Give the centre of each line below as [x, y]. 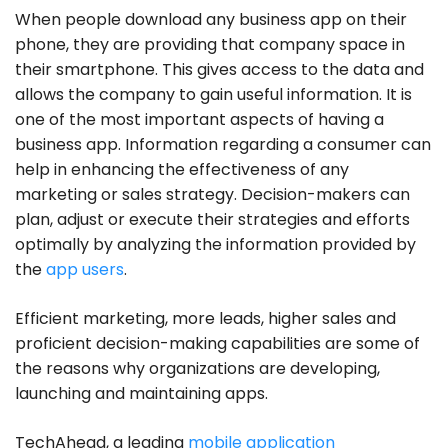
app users [85, 269]
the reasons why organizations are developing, [197, 368]
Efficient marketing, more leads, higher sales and [205, 318]
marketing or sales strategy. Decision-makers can [212, 194]
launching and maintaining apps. [141, 393]
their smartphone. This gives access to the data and [219, 69]
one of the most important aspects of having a [199, 119]
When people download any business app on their [211, 19]
